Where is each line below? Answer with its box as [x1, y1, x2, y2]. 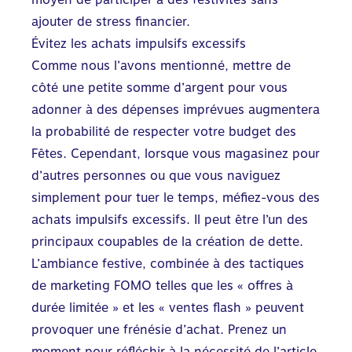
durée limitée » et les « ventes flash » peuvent [31, 299, 304, 315]
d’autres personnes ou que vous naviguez [31, 167, 280, 183]
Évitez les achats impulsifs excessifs [31, 35, 246, 51]
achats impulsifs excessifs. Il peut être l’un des [31, 211, 308, 227]
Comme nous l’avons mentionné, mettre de [31, 57, 291, 73]
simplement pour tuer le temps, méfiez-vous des [31, 189, 320, 205]
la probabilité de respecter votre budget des [31, 123, 296, 139]
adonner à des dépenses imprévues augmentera [31, 101, 320, 117]
